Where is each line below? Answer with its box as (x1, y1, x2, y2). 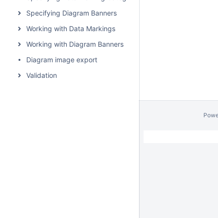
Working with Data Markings (26, 24, 115, 33)
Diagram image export (26, 55, 97, 64)
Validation (26, 71, 57, 79)
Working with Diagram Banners (26, 40, 124, 48)
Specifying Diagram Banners (26, 9, 117, 17)
